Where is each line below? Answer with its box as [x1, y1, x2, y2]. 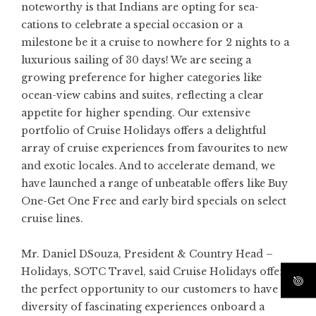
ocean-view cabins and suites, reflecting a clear [21, 88, 264, 102]
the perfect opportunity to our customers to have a [21, 282, 286, 296]
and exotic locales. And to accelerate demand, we [21, 159, 275, 172]
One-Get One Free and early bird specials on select [21, 194, 286, 207]
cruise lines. [21, 212, 83, 225]
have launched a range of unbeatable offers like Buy [21, 176, 288, 190]
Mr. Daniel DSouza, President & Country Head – [21, 247, 273, 260]
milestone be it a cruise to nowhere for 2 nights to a [21, 35, 289, 49]
